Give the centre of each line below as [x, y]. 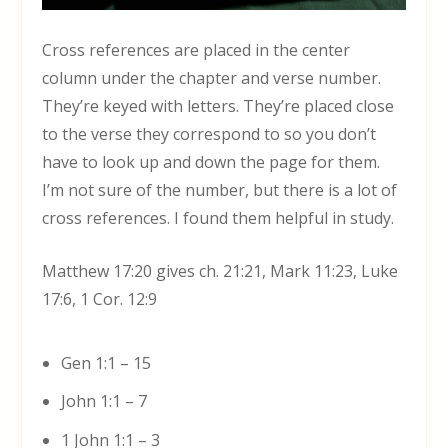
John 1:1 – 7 [103, 401]
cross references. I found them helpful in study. [218, 217]
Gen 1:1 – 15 [105, 363]
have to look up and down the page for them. [211, 161]
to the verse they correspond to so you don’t [209, 133]
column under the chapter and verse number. [212, 77]
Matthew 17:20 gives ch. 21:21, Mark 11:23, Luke [220, 271]
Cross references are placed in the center [196, 49]
